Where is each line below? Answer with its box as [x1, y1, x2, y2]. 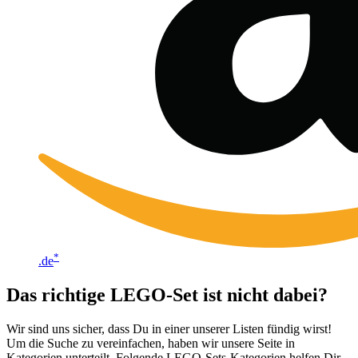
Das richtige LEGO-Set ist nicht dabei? [6, 284, 328, 306]
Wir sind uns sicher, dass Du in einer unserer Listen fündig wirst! [6, 322, 332, 336]
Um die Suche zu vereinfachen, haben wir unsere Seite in [6, 336, 295, 350]
